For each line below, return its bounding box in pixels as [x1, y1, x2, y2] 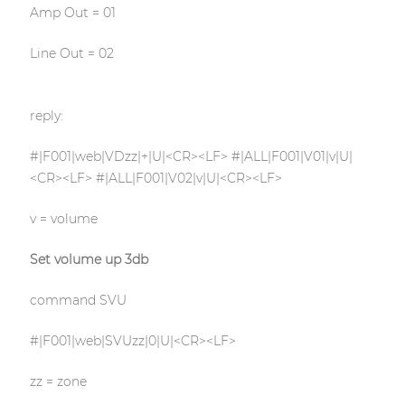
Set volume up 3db [29, 251, 148, 268]
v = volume [29, 211, 98, 228]
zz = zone [29, 373, 87, 391]
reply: [29, 108, 63, 125]
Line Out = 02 [29, 45, 114, 62]
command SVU [29, 292, 127, 309]
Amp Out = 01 [29, 5, 116, 22]
